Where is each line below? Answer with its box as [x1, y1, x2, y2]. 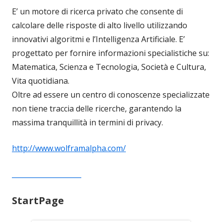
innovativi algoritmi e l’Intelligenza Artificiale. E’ [12, 34, 185, 45]
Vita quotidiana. [12, 75, 69, 87]
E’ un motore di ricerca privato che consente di [12, 6, 183, 17]
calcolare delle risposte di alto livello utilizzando [12, 20, 187, 31]
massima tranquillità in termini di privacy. [12, 117, 163, 128]
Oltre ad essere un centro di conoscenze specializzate [12, 89, 210, 101]
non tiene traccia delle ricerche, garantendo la [12, 103, 181, 114]
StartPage [12, 194, 64, 208]
